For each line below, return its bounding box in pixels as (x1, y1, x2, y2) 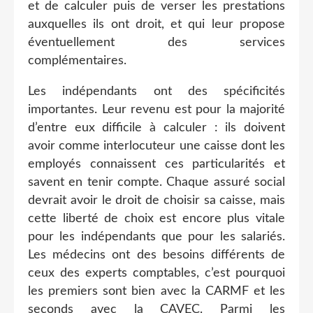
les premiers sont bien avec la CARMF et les (28, 284, 285, 298)
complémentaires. (28, 54, 126, 67)
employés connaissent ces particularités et (28, 157, 285, 170)
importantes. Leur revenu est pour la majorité (28, 103, 285, 116)
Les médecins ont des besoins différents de (28, 248, 285, 261)
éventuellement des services (28, 36, 285, 49)
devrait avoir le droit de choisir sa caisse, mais (28, 194, 285, 207)
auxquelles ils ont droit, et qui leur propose (28, 17, 285, 31)
